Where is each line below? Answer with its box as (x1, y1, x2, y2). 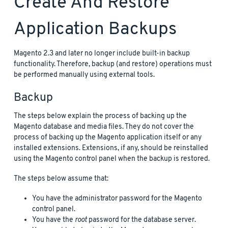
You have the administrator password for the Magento (32, 193, 202, 204)
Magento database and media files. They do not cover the (14, 122, 194, 132)
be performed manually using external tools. (14, 70, 155, 80)
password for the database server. (87, 215, 196, 225)
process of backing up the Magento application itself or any (14, 132, 202, 142)
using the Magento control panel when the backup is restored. (14, 154, 210, 164)
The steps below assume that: (14, 174, 108, 184)
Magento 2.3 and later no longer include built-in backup (14, 48, 190, 59)
